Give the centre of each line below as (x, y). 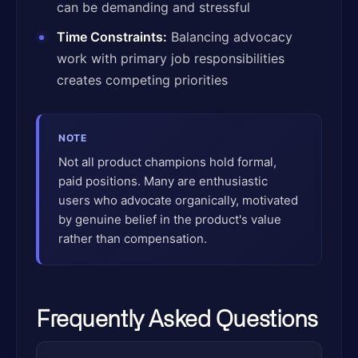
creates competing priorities (142, 80)
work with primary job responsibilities (171, 58)
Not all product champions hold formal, (167, 162)
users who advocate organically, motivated (178, 200)
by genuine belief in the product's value (170, 219)
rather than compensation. (133, 239)
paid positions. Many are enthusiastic (163, 181)
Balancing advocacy (230, 37)
